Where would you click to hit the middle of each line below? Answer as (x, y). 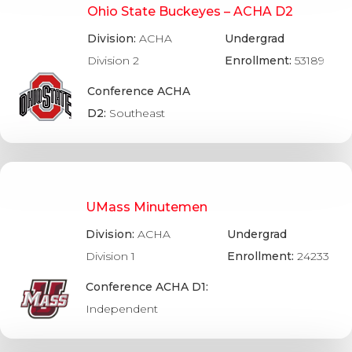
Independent (121, 309)
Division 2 (114, 60)
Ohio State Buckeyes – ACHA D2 (191, 11)
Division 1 (110, 257)
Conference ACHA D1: (147, 287)
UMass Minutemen (146, 207)
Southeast (137, 113)
